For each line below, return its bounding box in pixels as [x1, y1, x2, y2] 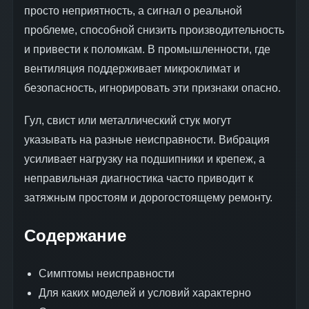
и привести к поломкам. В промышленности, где [24, 43, 270, 55]
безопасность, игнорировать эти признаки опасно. [24, 82, 281, 94]
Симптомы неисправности [38, 268, 175, 279]
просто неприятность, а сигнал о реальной [24, 5, 242, 17]
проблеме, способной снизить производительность [24, 24, 284, 36]
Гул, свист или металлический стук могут [24, 114, 231, 127]
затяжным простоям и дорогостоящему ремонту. [24, 192, 272, 204]
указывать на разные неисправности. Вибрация [24, 134, 270, 146]
